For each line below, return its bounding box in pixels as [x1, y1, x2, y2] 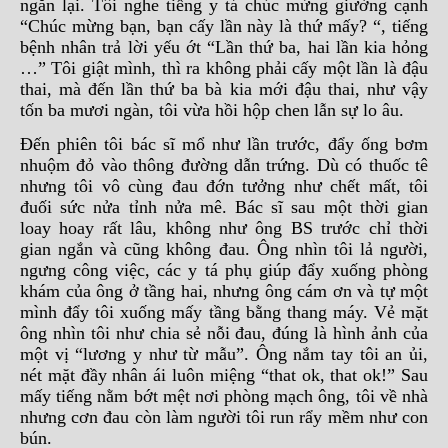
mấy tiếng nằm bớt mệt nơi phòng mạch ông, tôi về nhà [20, 386, 428, 406]
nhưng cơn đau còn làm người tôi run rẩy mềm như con [20, 407, 428, 427]
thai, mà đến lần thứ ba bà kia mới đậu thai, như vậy [20, 79, 428, 99]
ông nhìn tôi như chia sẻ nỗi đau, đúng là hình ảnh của [20, 323, 428, 343]
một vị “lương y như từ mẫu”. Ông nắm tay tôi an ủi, [20, 344, 428, 364]
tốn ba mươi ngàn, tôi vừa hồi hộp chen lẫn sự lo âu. [20, 100, 404, 120]
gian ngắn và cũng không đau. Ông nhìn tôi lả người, [20, 239, 428, 259]
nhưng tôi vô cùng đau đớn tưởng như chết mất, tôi [20, 176, 428, 196]
